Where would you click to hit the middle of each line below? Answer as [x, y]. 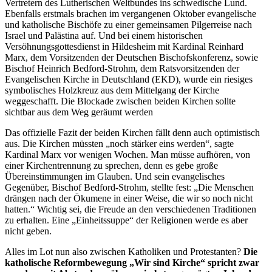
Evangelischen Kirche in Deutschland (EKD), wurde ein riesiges [129, 79]
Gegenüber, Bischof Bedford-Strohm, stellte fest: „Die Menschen [129, 187]
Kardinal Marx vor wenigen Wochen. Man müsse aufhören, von [127, 154]
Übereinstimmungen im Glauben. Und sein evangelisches [115, 176]
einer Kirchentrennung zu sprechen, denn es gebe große [111, 165]
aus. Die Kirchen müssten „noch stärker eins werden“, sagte [119, 143]
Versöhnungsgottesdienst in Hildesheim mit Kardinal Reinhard [124, 46]
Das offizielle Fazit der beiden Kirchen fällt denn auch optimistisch [132, 132]
